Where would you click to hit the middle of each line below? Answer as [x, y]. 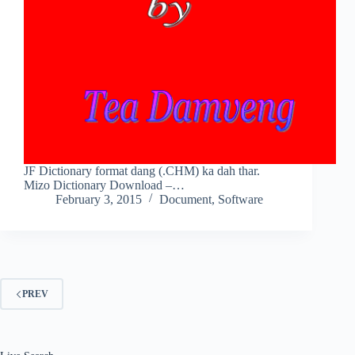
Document [185, 200]
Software [240, 200]
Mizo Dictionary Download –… [104, 185]
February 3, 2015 [99, 200]
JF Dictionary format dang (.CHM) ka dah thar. [142, 171]
